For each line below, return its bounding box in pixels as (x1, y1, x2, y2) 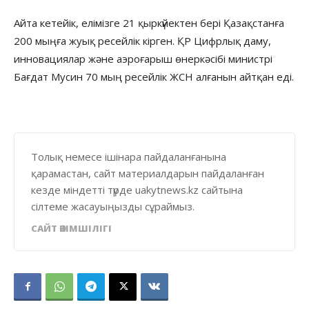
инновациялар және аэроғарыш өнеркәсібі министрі (14, 51, 272, 66)
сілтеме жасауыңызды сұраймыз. (31, 199, 195, 213)
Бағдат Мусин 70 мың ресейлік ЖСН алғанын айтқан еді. (14, 69, 294, 83)
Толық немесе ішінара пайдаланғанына (31, 149, 226, 163)
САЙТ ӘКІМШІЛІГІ (31, 221, 112, 235)
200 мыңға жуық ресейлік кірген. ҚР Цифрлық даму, (14, 33, 271, 48)
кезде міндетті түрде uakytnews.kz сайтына (31, 182, 243, 197)
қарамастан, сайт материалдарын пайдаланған (31, 166, 264, 180)
